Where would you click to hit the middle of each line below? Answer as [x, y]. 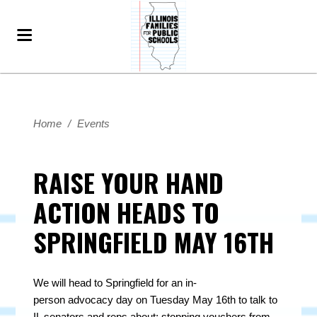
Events [94, 123]
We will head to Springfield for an [110, 283]
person [51, 300]
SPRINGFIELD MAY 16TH [154, 242]
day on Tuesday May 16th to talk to [196, 300]
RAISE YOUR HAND [129, 182]
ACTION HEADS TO [127, 212]
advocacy [91, 300]
